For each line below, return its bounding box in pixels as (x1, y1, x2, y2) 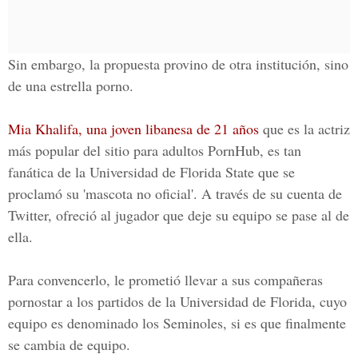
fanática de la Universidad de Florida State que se (8, 162, 295, 181)
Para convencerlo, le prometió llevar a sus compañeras (8, 270, 323, 289)
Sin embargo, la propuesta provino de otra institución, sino (8, 54, 348, 74)
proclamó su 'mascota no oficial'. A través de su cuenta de (8, 184, 342, 203)
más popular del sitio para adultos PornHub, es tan (8, 141, 301, 160)
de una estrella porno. (8, 76, 133, 95)
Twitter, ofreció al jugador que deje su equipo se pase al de (8, 205, 349, 225)
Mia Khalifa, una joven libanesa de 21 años (8, 119, 259, 138)
